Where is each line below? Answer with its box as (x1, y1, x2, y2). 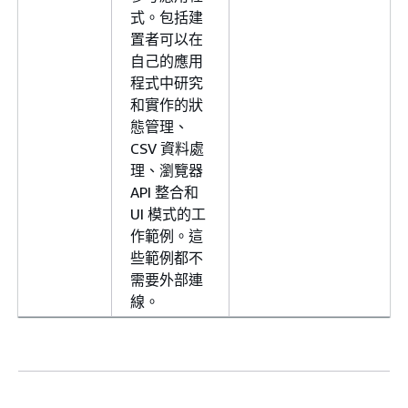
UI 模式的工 (130, 204, 206, 223)
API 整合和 (130, 182, 199, 201)
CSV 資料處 (130, 138, 204, 158)
